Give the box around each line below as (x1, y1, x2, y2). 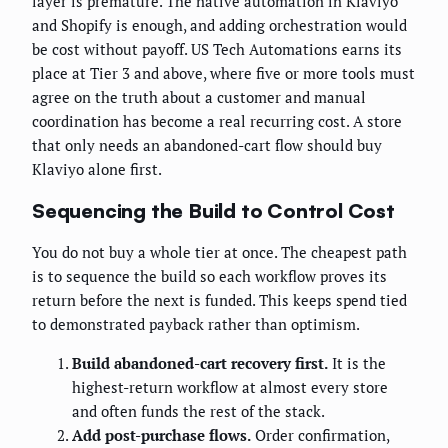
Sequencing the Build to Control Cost (32, 197, 395, 223)
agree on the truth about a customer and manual (32, 87, 366, 108)
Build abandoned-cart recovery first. (72, 353, 328, 374)
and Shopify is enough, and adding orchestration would (32, 15, 407, 36)
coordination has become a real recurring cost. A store (32, 111, 402, 132)
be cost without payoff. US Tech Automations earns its (32, 39, 402, 60)
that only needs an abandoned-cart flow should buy (32, 135, 382, 156)
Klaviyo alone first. (32, 159, 162, 180)
